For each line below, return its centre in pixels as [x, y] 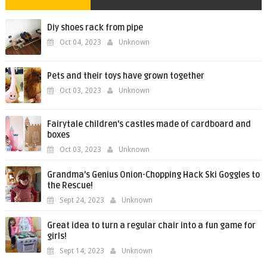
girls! [57, 236]
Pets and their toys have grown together [125, 76]
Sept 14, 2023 [82, 251]
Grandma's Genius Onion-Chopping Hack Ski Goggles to [153, 175]
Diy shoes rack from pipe [95, 28]
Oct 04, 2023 [80, 42]
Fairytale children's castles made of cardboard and [149, 124]
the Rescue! [70, 186]
